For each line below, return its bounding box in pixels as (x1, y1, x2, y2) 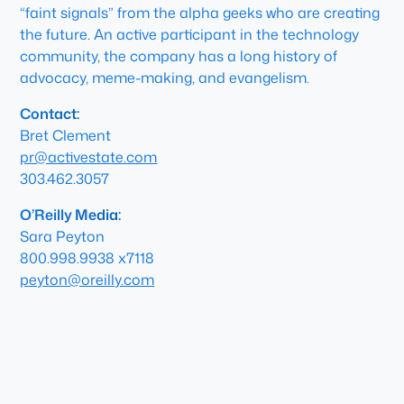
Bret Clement (20, 125, 112, 145)
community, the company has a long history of (20, 46, 338, 66)
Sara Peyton (20, 226, 106, 246)
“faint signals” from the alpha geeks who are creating (20, 3, 381, 23)
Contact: (20, 104, 80, 124)
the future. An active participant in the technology (20, 24, 360, 44)
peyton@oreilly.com (20, 270, 155, 289)
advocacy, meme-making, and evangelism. (20, 68, 310, 87)
